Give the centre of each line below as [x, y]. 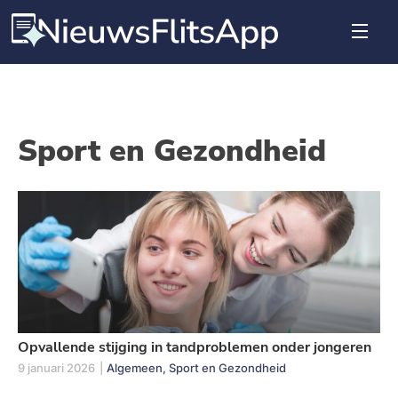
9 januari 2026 [56, 367]
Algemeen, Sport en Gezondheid [197, 367]
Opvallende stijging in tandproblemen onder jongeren [195, 347]
